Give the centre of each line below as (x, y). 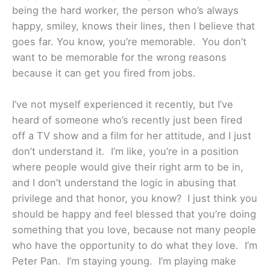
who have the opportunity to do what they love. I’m (135, 246)
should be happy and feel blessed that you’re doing (134, 214)
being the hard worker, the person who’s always (125, 11)
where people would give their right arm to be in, (128, 167)
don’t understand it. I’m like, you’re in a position (125, 152)
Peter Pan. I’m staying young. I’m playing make (124, 261)
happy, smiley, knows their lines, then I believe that (133, 26)
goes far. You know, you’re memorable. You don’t (129, 42)
